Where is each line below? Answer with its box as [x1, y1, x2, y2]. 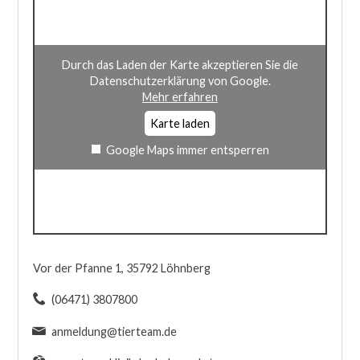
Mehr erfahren [142, 89, 218, 104]
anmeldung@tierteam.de [51, 324, 177, 338]
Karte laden [150, 117, 210, 131]
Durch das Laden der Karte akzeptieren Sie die [62, 57, 298, 72]
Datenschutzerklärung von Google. [89, 73, 271, 88]
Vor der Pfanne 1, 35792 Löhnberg [32, 260, 211, 275]
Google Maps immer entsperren [106, 142, 270, 157]
